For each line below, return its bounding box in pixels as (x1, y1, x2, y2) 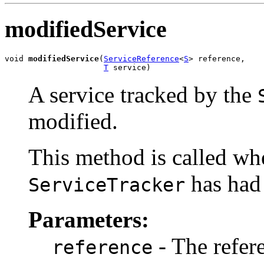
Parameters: (28, 206, 149, 232)
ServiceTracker (28, 174, 185, 196)
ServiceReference (104, 54, 179, 63)
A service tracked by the (28, 81, 258, 107)
